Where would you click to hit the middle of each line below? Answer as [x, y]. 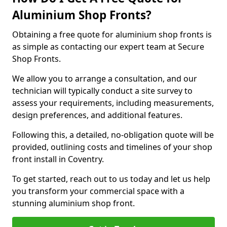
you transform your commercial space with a [98, 191]
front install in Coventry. [59, 159]
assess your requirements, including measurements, [113, 103]
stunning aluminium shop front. [73, 203]
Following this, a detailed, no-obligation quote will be [113, 135]
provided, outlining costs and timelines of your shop [112, 147]
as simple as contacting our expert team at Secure [108, 47]
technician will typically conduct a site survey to [102, 91]
